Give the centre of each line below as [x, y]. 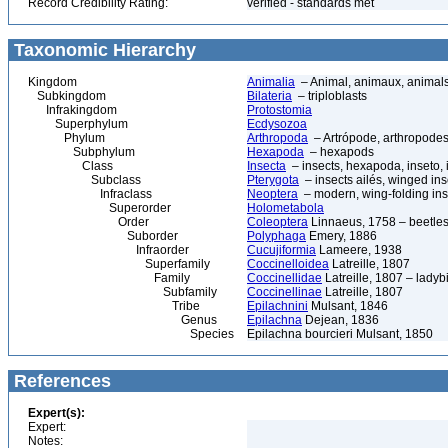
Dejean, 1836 [340, 320]
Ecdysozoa [277, 124]
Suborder [103, 236]
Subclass [84, 180]
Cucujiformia [281, 250]
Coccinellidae [284, 278]
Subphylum [81, 152]
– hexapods [339, 152]
